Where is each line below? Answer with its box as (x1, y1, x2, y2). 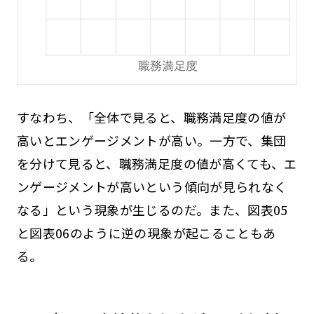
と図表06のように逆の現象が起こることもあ (16, 224, 276, 243)
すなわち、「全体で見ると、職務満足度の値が (16, 108, 287, 127)
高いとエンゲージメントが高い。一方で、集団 (16, 131, 287, 150)
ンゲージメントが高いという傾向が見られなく (16, 177, 287, 196)
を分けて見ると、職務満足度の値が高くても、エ (16, 154, 297, 173)
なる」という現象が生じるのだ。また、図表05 (16, 200, 288, 219)
